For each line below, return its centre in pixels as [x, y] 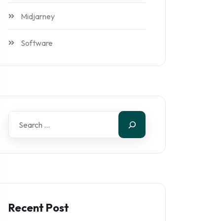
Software [37, 43]
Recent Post [39, 208]
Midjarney [38, 16]
